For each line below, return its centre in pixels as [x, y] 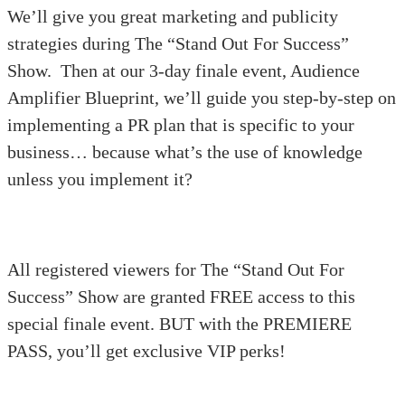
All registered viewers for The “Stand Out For [176, 269]
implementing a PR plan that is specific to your [181, 124]
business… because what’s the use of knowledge [185, 151]
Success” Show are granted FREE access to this [181, 296]
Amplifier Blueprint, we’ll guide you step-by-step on [202, 97]
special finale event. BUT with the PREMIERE [179, 323]
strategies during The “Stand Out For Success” [178, 43]
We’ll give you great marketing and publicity [173, 16]
